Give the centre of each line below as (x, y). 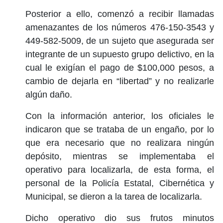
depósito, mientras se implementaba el (119, 156)
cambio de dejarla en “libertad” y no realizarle (119, 81)
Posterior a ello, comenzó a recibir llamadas (119, 14)
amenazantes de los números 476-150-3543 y (119, 27)
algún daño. (49, 94)
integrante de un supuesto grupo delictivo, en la (119, 54)
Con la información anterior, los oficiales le (119, 116)
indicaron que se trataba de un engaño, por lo (119, 129)
